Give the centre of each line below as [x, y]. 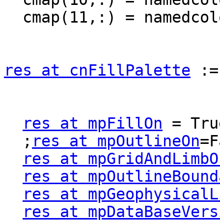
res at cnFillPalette [97, 70]
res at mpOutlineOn [116, 141]
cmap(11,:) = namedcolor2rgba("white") [13, 17]
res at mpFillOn [93, 124]
